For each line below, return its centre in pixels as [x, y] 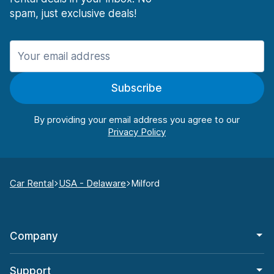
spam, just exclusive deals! [73, 14]
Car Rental [32, 183]
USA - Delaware [92, 183]
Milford [145, 183]
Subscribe [137, 88]
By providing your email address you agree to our [137, 120]
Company [34, 236]
